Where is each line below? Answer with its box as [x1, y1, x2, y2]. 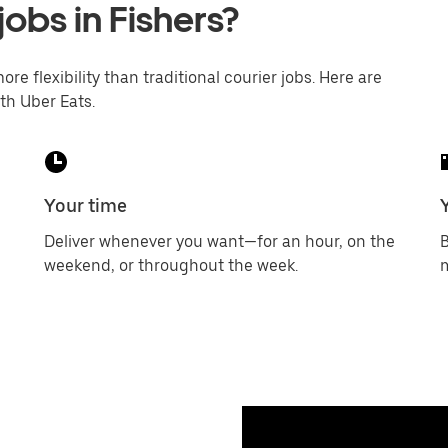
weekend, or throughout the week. [44, 256, 298, 275]
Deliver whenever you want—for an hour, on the [44, 232, 395, 251]
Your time [44, 195, 127, 216]
